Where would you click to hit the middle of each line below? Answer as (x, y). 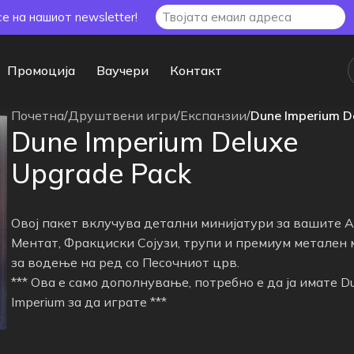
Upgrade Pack (101, 173)
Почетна (37, 115)
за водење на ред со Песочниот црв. (125, 262)
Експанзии (213, 115)
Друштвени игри (122, 115)
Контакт (196, 70)
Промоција (41, 70)
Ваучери (122, 70)
